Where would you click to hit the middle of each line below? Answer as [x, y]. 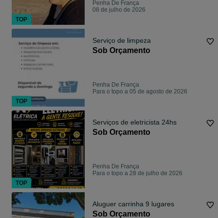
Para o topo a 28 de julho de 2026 [137, 173]
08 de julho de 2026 [119, 10]
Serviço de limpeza [122, 41]
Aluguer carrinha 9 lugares [133, 204]
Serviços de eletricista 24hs [135, 122]
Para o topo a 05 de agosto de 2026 [140, 92]
